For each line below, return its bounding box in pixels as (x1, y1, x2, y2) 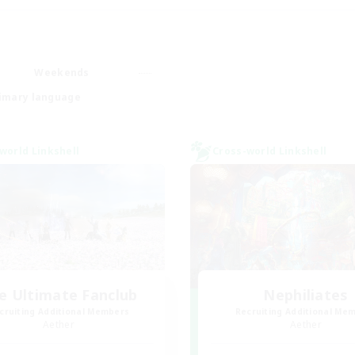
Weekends (34, 66, 90, 79)
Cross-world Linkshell (212, 144, 327, 158)
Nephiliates (263, 285, 349, 304)
